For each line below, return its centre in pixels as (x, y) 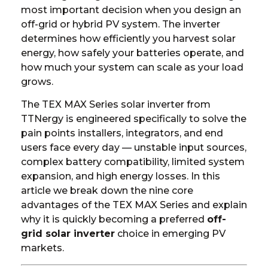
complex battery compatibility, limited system (133, 162)
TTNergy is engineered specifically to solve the (134, 119)
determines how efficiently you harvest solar (128, 39)
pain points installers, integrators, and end (122, 133)
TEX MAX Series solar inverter (113, 105)
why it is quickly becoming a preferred (114, 220)
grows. (37, 82)
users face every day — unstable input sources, (134, 148)
